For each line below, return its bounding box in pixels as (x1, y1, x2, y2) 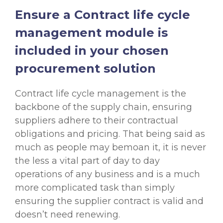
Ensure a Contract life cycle (15, 7, 190, 22)
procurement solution (15, 61, 156, 76)
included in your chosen (15, 43, 169, 58)
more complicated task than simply (15, 182, 175, 194)
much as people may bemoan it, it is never (15, 142, 206, 153)
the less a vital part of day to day (15, 155, 160, 167)
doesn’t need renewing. (15, 209, 120, 221)
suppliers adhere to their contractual (15, 115, 178, 126)
